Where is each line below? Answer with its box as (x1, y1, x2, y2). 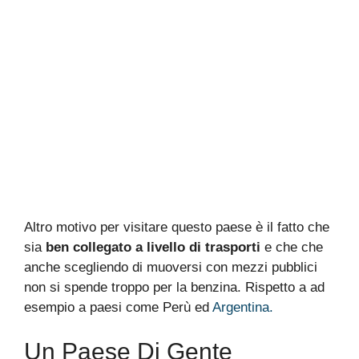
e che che (260, 239, 323, 255)
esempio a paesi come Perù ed (24, 299, 212, 315)
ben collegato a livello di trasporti (46, 239, 260, 255)
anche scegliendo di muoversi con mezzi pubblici (24, 259, 317, 275)
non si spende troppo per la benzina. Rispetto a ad (24, 279, 325, 295)
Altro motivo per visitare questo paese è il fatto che (24, 219, 329, 235)
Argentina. (212, 299, 273, 315)
